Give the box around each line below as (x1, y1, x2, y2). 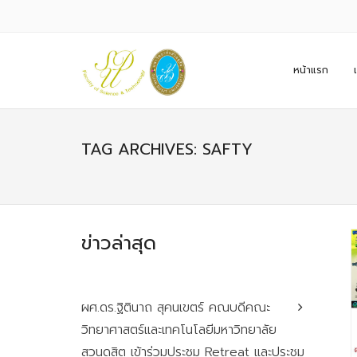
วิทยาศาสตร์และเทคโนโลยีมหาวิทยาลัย (81, 320, 277, 339)
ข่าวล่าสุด (81, 229, 157, 257)
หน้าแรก (293, 63, 328, 77)
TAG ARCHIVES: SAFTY (81, 137, 253, 161)
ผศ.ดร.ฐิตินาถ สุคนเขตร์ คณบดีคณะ (81, 298, 271, 317)
